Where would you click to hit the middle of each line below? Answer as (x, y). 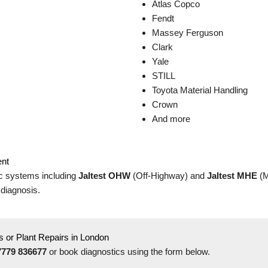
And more (171, 119)
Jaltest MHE (232, 175)
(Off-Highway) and (169, 175)
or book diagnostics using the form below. (129, 251)
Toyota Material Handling (200, 90)
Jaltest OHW (105, 175)
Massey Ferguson (188, 33)
